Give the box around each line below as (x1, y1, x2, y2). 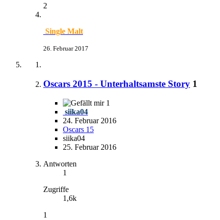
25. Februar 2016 (63, 142, 116, 151)
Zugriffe (43, 185, 69, 193)
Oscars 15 (63, 125, 94, 134)
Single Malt (45, 27, 83, 36)
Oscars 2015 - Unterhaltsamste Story (43, 78, 190, 89)
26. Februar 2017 (43, 45, 88, 53)
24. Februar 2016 (63, 116, 116, 125)
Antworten (43, 159, 77, 168)
